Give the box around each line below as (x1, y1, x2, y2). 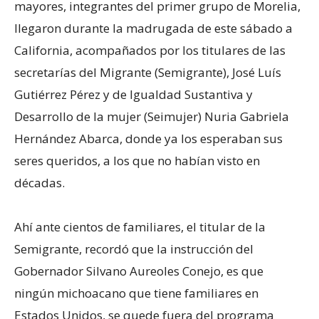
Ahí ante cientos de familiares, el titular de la (14, 218, 266, 235)
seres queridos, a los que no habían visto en (14, 152, 260, 169)
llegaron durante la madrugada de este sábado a (14, 19, 293, 36)
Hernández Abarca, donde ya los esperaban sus (14, 130, 283, 147)
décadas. (14, 174, 68, 191)
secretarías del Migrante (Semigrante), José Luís (14, 63, 281, 80)
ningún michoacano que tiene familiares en (14, 284, 258, 301)
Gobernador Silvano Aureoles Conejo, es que (14, 262, 263, 279)
